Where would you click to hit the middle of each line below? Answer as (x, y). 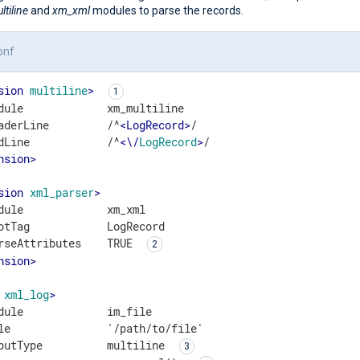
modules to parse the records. (167, 10)
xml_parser (62, 192)
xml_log (27, 294)
